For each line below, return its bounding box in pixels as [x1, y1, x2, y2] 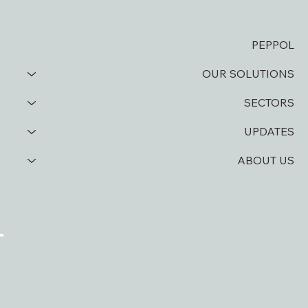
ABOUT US [236, 153, 294, 168]
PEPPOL [251, 38, 294, 52]
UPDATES [243, 124, 294, 139]
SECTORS [243, 96, 294, 110]
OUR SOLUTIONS [201, 67, 294, 81]
